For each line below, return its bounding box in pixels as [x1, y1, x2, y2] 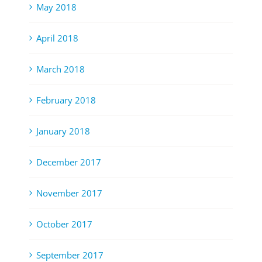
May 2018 [36, 1, 77, 13]
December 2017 [36, 156, 101, 168]
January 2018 [36, 125, 90, 137]
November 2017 [36, 187, 102, 199]
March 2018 [36, 63, 85, 75]
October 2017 [36, 218, 92, 230]
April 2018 [36, 32, 78, 44]
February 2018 [36, 94, 96, 106]
